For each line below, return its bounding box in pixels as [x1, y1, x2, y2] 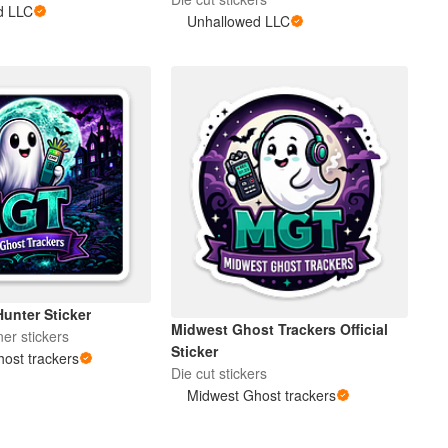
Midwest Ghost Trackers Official [171, 319, 389, 340]
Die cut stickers [171, 363, 268, 384]
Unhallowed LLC [187, 10, 291, 31]
